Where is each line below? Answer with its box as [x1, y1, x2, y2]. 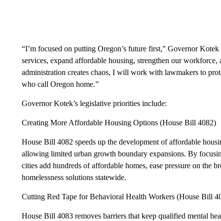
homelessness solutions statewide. [21, 173, 126, 182]
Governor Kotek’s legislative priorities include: [21, 99, 167, 108]
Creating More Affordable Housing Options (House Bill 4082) [21, 118, 216, 127]
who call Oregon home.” [21, 79, 99, 88]
